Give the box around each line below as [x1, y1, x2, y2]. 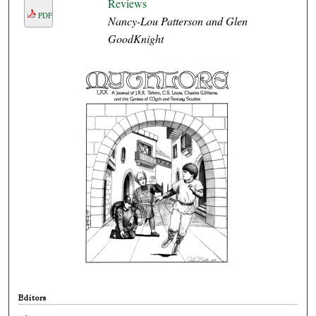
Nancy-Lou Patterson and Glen [107, 13, 248, 29]
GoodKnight [107, 31, 164, 47]
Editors [18, 292, 47, 304]
